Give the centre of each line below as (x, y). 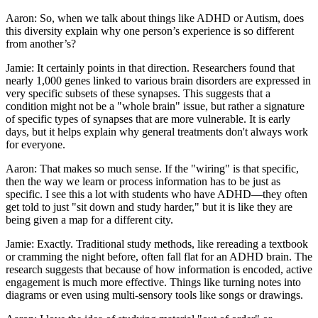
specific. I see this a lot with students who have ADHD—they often (157, 194)
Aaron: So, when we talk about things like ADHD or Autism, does (155, 18)
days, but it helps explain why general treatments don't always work (157, 132)
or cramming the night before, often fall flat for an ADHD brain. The (159, 257)
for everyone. (35, 145)
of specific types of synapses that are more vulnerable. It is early (148, 119)
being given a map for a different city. (89, 220)
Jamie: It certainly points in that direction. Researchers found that (150, 68)
